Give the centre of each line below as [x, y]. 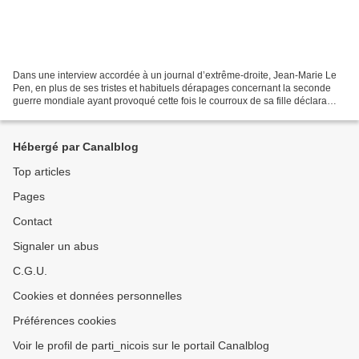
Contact [32, 221]
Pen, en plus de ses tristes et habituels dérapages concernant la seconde [172, 88]
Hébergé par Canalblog [76, 147]
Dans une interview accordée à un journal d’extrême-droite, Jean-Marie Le [175, 75]
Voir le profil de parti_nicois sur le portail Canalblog [141, 345]
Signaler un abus [56, 246]
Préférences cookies [65, 321]
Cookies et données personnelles [97, 296]
